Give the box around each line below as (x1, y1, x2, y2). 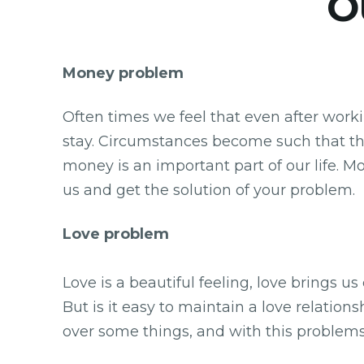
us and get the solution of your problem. (63, 180, 355, 199)
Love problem (63, 224, 169, 243)
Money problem (63, 63, 184, 82)
